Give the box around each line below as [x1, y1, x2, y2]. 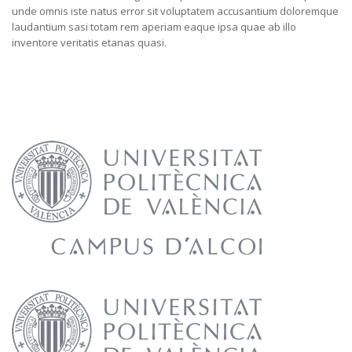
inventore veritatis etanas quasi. [12, 35, 167, 49]
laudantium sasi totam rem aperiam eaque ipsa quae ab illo [12, 19, 296, 34]
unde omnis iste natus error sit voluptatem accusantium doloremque [12, 3, 339, 18]
